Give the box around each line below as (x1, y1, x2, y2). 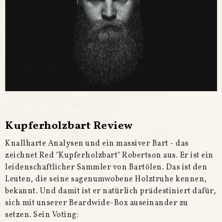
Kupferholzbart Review (5, 118, 133, 134)
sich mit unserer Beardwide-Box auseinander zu (5, 197, 188, 209)
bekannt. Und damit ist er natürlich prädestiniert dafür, (5, 185, 216, 197)
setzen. (5, 209, 33, 221)
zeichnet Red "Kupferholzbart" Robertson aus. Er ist (5, 150, 200, 161)
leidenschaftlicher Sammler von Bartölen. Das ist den (5, 162, 207, 173)
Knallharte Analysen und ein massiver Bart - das (5, 138, 189, 149)
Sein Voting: (33, 209, 79, 221)
